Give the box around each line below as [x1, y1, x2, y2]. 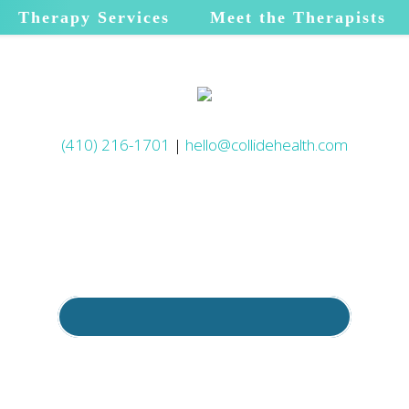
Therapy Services [17, 8, 170, 26]
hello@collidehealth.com [185, 134, 348, 155]
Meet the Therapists [209, 8, 386, 26]
